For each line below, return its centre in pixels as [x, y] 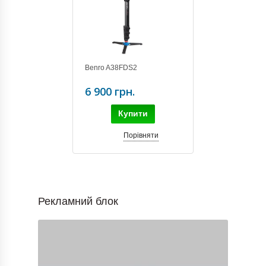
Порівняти [141, 135]
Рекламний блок [78, 201]
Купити [133, 113]
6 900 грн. [110, 91]
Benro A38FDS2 [111, 67]
